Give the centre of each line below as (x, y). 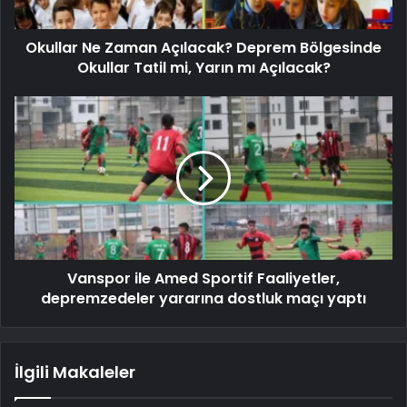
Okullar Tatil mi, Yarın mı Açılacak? (203, 67)
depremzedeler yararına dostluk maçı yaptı (203, 298)
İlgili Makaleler (75, 372)
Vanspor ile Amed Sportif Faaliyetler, (203, 278)
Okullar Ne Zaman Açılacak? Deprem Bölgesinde (203, 47)
